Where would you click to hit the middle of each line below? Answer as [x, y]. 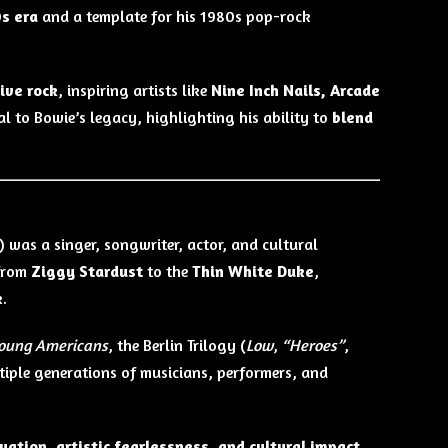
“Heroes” [312, 345]
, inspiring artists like [134, 89]
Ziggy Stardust [86, 271]
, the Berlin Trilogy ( [176, 345]
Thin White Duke [252, 271]
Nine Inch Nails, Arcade [295, 89]
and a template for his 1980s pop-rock [174, 15]
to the [167, 271]
